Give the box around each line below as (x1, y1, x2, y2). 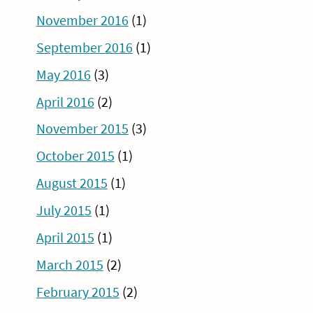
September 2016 (36, 38, 133, 56)
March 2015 (36, 256, 103, 273)
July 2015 (36, 202, 92, 219)
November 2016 (36, 11, 129, 29)
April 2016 (36, 93, 94, 110)
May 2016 (36, 66, 91, 83)
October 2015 (36, 147, 115, 165)
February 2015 (36, 283, 119, 300)
